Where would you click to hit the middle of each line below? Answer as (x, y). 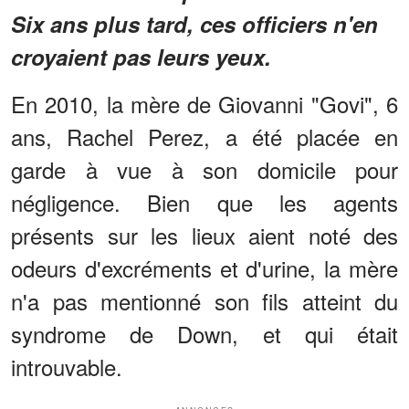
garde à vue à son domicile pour (204, 169)
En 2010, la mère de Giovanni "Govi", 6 (204, 103)
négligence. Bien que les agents (204, 202)
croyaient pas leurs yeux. (141, 56)
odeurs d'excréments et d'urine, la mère (204, 267)
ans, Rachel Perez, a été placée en (204, 136)
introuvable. (67, 366)
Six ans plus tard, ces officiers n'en (194, 23)
